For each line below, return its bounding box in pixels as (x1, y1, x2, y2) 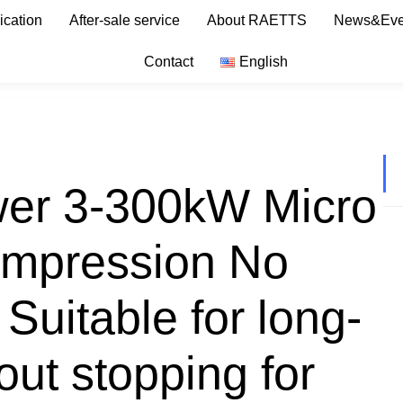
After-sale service (69, 13, 181, 28)
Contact (144, 54, 194, 69)
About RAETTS (207, 13, 308, 28)
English (238, 54, 288, 69)
